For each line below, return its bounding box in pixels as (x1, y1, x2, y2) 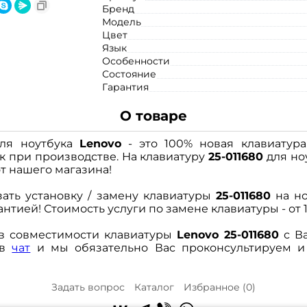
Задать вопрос (51, 281, 125, 294)
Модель (102, 16, 141, 29)
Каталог (134, 281, 174, 294)
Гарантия (102, 81, 149, 94)
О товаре (120, 108, 187, 125)
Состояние (102, 68, 156, 81)
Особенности (102, 55, 170, 68)
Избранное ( (184, 281, 246, 294)
